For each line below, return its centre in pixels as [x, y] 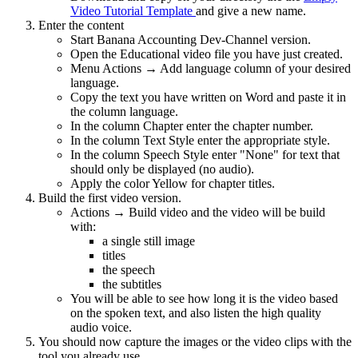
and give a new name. [251, 10]
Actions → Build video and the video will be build [198, 212]
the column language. [124, 111]
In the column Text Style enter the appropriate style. [200, 140]
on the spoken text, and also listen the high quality [196, 312]
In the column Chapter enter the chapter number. [192, 125]
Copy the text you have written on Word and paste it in [208, 97]
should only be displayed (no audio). [162, 169]
